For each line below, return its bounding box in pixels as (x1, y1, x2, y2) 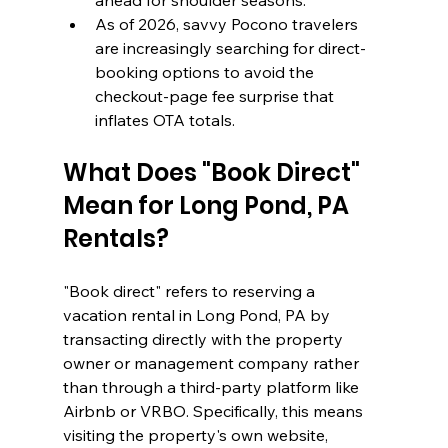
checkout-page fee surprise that (94, 86, 338, 107)
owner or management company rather (62, 353, 363, 374)
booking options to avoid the (94, 62, 318, 83)
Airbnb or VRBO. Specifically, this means (62, 401, 367, 422)
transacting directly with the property (62, 329, 347, 350)
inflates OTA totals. (94, 110, 235, 131)
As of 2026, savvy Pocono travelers (94, 14, 362, 35)
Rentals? (62, 222, 169, 256)
